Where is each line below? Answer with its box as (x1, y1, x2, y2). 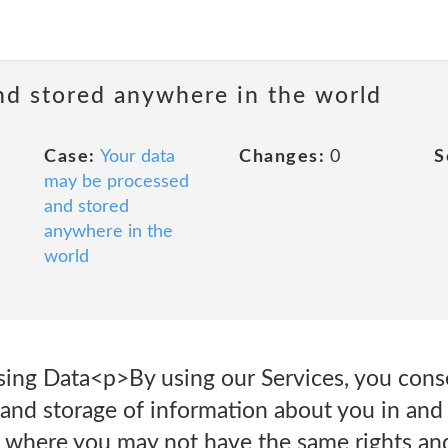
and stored (44, 198, 129, 216)
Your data (99, 148, 175, 166)
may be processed (44, 173, 189, 191)
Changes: (239, 148, 325, 166)
